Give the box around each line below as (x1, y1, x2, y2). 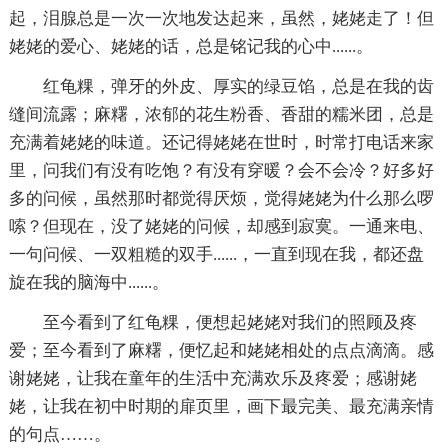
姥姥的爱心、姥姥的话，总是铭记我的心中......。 (8, 36, 373, 56)
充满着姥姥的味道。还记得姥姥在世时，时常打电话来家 (8, 132, 434, 152)
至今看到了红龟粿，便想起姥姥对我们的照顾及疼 (42, 312, 417, 332)
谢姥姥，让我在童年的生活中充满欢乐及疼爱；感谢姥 (8, 368, 417, 388)
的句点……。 (8, 424, 111, 444)
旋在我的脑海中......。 (8, 272, 169, 292)
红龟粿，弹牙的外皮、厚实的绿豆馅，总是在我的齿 (42, 76, 434, 96)
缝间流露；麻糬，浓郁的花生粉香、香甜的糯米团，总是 (8, 104, 434, 124)
